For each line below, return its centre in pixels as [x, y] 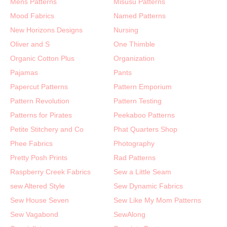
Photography [134, 143]
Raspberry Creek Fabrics [50, 172]
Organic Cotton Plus [42, 58]
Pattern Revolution [40, 101]
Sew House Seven [40, 200]
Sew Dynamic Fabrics [148, 186]
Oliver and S [30, 44]
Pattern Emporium [143, 86]
